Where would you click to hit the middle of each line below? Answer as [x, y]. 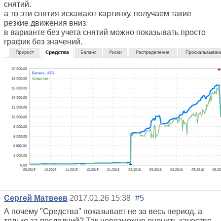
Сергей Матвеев [36, 198]
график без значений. [43, 41]
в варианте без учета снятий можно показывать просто [105, 32]
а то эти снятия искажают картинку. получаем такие [98, 13]
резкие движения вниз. [46, 23]
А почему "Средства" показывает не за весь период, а [103, 211]
